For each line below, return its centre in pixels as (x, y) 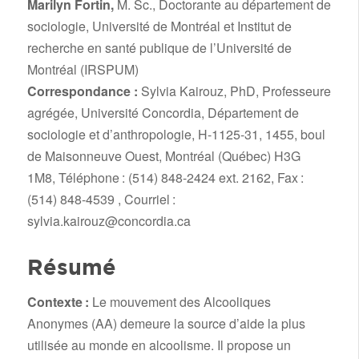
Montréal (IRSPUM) (83, 70)
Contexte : (58, 302)
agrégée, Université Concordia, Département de (163, 113)
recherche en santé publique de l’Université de (159, 48)
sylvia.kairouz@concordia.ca (109, 221)
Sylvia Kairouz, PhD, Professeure (236, 91)
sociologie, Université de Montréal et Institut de (159, 26)
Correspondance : (84, 91)
